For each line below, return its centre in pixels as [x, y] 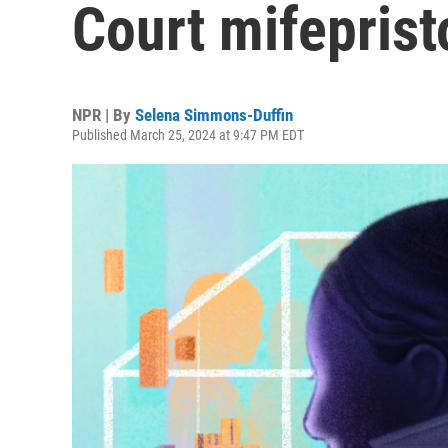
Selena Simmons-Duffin [214, 115]
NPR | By [103, 115]
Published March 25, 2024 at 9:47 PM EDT [188, 135]
